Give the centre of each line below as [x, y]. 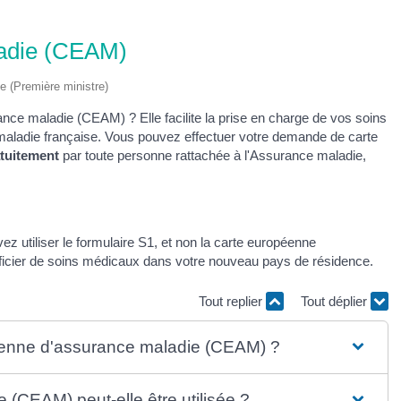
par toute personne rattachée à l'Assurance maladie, [213, 155]
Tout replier [232, 302]
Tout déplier [336, 302]
